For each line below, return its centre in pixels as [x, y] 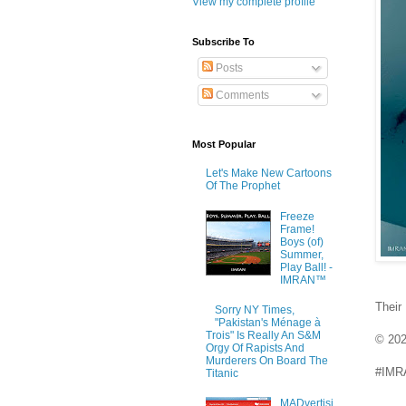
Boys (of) [301, 242]
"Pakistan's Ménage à [267, 322]
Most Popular [224, 144]
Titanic [222, 373]
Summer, [301, 254]
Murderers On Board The [267, 360]
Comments [241, 95]
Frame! [297, 229]
